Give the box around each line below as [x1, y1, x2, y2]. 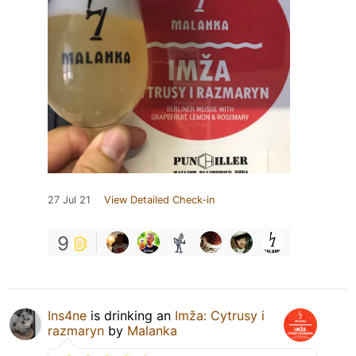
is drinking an [87, 308, 175, 324]
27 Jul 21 [48, 194, 91, 207]
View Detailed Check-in [104, 194, 215, 207]
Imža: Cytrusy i [175, 308, 265, 324]
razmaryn [48, 323, 104, 339]
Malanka [127, 323, 177, 339]
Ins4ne [48, 308, 87, 324]
